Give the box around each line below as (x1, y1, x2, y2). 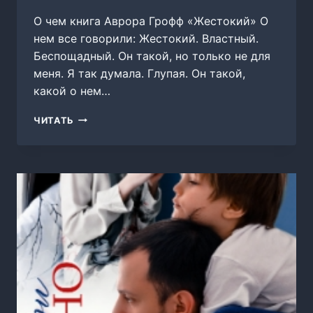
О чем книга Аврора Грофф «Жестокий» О (34, 13, 268, 28)
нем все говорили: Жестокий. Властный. (34, 31, 259, 45)
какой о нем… (34, 83, 110, 98)
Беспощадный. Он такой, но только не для (34, 48, 270, 63)
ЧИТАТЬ (34, 115, 74, 126)
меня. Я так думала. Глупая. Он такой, (34, 66, 245, 80)
